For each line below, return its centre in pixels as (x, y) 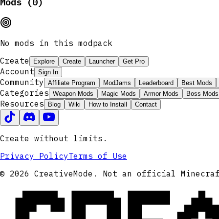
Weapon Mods (73, 94)
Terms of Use (98, 156)
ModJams (117, 83)
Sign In (48, 72)
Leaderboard (156, 83)
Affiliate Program (72, 83)
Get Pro (134, 62)
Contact (146, 105)
